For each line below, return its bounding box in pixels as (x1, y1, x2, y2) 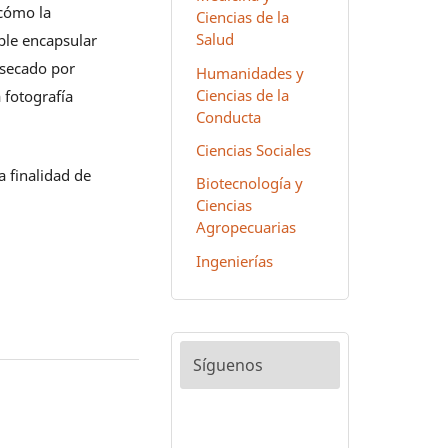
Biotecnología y (195, 173, 303, 194)
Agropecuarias (195, 217, 296, 238)
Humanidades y (195, 62, 304, 83)
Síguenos (192, 354, 263, 377)
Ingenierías (195, 250, 273, 271)
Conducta (195, 106, 261, 127)
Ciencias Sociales (195, 140, 311, 161)
